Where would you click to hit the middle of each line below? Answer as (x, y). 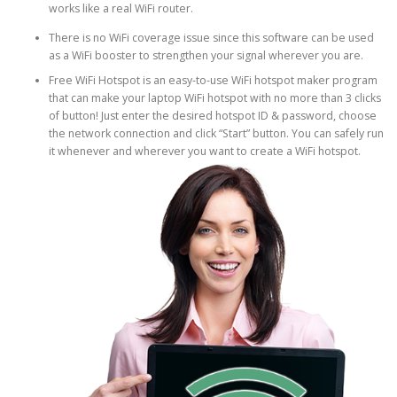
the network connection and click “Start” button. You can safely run (216, 134)
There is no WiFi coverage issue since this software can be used (211, 38)
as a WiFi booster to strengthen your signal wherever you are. (206, 56)
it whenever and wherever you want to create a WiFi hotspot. (205, 152)
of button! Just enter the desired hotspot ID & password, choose (213, 116)
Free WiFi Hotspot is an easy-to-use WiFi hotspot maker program (213, 81)
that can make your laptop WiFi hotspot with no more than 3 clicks (215, 98)
